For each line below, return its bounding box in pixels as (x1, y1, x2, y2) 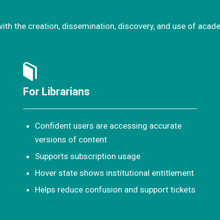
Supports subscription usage (34, 151, 140, 161)
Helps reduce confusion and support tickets (34, 184, 195, 194)
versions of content (34, 134, 107, 144)
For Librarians (23, 85, 90, 98)
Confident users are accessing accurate (34, 120, 182, 131)
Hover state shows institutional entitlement (34, 167, 194, 178)
